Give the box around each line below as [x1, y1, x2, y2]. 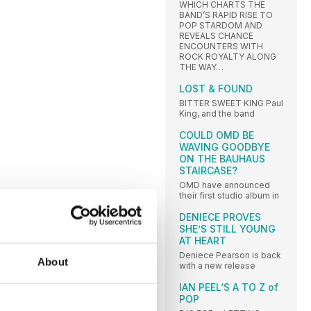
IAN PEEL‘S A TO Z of [179, 281, 278, 294]
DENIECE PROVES [179, 211, 261, 224]
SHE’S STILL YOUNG [179, 223, 276, 235]
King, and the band [179, 108, 255, 119]
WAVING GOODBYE [179, 141, 270, 153]
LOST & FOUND [179, 83, 253, 95]
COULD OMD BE [179, 129, 254, 142]
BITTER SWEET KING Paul [179, 98, 283, 109]
